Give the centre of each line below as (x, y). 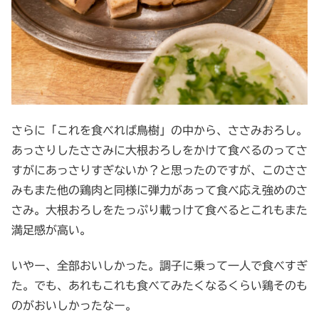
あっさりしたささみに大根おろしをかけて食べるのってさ (159, 150)
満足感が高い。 (51, 230)
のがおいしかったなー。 (74, 306)
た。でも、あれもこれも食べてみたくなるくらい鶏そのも (159, 286)
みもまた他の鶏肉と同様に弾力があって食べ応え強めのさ (159, 190)
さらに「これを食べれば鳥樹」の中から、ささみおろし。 (159, 130)
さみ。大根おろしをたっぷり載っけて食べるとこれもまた (159, 210)
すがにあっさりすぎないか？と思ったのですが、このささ (159, 170)
